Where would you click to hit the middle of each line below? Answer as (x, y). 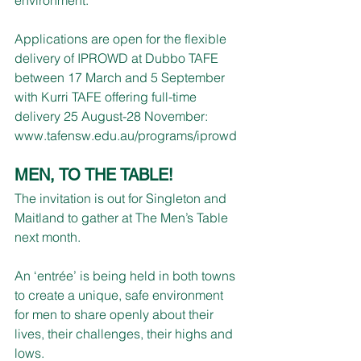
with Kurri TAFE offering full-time (107, 96)
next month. (48, 237)
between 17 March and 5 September (121, 77)
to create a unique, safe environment (120, 295)
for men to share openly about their (116, 314)
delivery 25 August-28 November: (111, 116)
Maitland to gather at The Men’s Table (123, 217)
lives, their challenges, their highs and (125, 333)
